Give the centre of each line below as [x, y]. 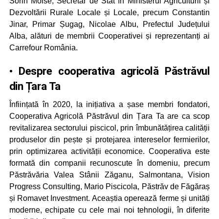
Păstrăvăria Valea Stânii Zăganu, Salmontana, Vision [109, 175]
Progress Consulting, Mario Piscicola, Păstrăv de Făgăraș [109, 186]
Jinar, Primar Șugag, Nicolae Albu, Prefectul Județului [109, 24]
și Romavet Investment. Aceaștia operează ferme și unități [109, 198]
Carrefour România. [43, 47]
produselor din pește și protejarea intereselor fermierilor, [109, 139]
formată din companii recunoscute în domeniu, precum [109, 163]
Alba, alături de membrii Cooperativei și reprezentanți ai [109, 36]
